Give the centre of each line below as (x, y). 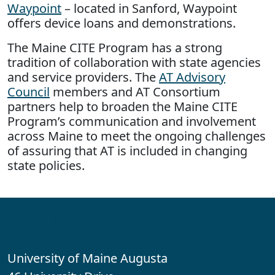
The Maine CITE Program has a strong (115, 48)
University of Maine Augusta (87, 258)
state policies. (48, 166)
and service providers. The (83, 77)
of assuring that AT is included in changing (127, 151)
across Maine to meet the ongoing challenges (137, 136)
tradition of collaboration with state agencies (134, 63)
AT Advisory (192, 77)
